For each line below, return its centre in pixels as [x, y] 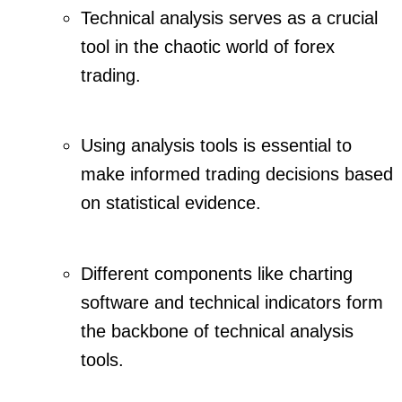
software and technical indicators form [232, 302]
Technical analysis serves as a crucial [229, 17]
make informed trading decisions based [237, 175]
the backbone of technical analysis [217, 331]
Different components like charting [217, 273]
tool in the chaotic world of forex [208, 46]
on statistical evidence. [171, 203]
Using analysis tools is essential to [216, 146]
